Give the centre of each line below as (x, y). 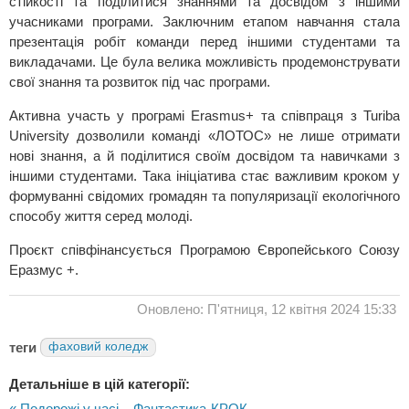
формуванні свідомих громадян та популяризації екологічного (204, 195)
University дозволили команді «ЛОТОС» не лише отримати (204, 135)
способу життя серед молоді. (101, 215)
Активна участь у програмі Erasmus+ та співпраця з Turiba (204, 115)
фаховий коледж (98, 346)
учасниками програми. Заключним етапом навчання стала (204, 21)
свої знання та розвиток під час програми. (140, 81)
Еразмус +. (47, 269)
